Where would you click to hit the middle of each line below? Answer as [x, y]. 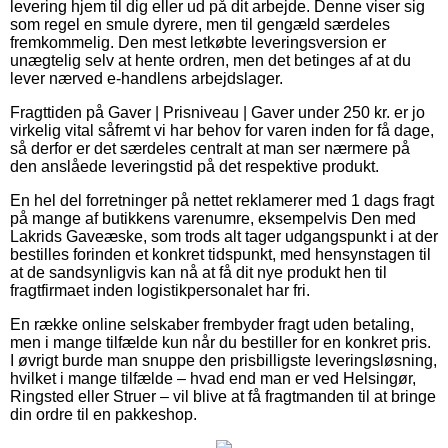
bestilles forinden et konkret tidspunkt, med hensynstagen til [220, 254]
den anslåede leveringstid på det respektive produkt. [194, 166]
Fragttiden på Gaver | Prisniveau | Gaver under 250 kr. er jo [217, 112]
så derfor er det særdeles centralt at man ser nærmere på [210, 148]
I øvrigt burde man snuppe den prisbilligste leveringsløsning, [223, 360]
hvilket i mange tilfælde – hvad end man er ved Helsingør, [213, 378]
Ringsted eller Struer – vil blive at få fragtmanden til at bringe [223, 396]
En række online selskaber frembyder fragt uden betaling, [212, 324]
